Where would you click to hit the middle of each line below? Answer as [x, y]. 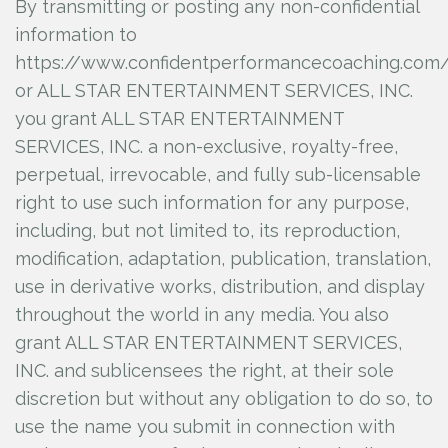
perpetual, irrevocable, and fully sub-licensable [218, 174]
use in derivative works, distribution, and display [220, 286]
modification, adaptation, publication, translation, [223, 258]
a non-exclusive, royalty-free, [273, 146]
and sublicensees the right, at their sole [224, 370]
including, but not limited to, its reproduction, [207, 230]
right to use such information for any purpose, [212, 202]
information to [76, 34]
